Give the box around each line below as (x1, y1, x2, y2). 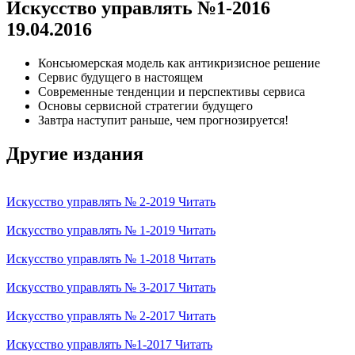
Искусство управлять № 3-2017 (6, 280, 175, 294)
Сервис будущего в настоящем (38, 70, 203, 84)
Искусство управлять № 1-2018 (6, 251, 175, 265)
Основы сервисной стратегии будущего (38, 98, 253, 113)
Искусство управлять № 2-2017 (6, 308, 175, 323)
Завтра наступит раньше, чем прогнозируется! (38, 113, 288, 127)
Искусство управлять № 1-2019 (6, 223, 175, 237)
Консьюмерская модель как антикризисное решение (38, 55, 320, 70)
